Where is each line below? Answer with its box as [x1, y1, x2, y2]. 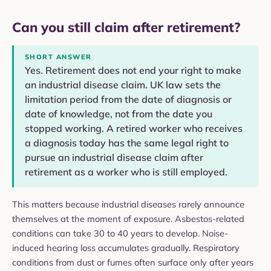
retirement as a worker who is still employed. [25, 165, 227, 178]
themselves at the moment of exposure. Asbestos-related [12, 212, 244, 224]
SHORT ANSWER [25, 52, 92, 61]
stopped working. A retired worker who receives [25, 122, 243, 134]
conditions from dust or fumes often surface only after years [12, 256, 253, 268]
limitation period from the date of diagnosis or [25, 93, 232, 105]
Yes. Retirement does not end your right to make [25, 64, 241, 76]
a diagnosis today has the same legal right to [25, 136, 229, 149]
